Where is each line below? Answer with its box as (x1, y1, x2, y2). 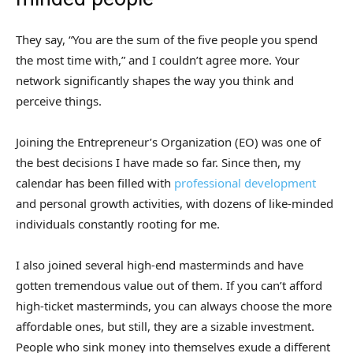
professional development (174, 175, 316, 191)
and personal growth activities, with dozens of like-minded (16, 195, 333, 212)
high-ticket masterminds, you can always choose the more (16, 298, 332, 314)
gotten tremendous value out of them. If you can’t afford (16, 277, 322, 294)
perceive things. (16, 93, 102, 110)
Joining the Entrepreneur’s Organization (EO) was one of (16, 134, 321, 150)
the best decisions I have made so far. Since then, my (16, 154, 301, 171)
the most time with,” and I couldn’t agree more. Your (16, 52, 299, 69)
